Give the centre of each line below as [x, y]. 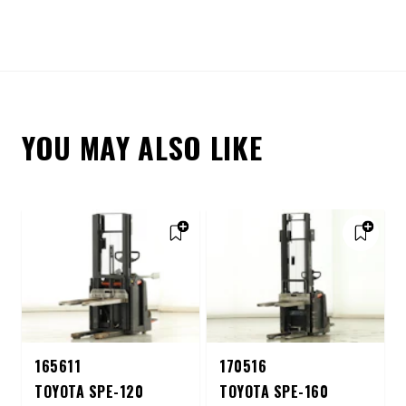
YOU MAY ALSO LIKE [142, 147]
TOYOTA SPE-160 [274, 391]
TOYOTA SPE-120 [89, 391]
